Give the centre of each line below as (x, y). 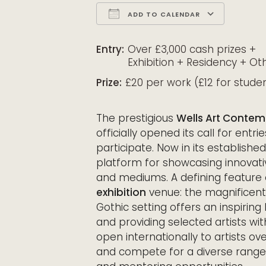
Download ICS (152, 35)
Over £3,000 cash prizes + (192, 49)
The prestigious (136, 118)
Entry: (110, 49)
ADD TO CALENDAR (163, 14)
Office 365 (232, 35)
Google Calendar (190, 35)
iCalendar (201, 35)
